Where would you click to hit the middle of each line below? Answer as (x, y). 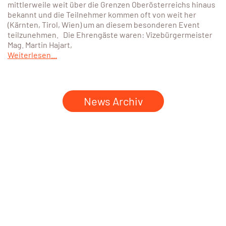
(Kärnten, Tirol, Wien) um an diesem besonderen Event (104, 25)
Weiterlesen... (32, 55)
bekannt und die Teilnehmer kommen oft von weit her (102, 15)
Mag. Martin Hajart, (40, 45)
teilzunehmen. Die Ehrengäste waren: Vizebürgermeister (110, 35)
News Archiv (113, 101)
